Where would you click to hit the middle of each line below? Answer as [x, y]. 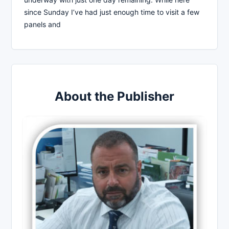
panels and [42, 24]
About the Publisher [114, 96]
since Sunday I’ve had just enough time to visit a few [112, 12]
